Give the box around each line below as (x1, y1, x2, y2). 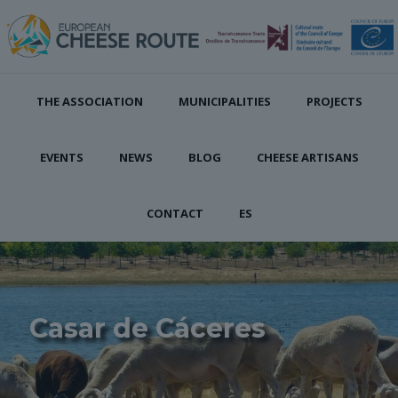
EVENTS (39, 148, 84, 165)
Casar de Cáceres (29, 311, 266, 345)
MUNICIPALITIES (178, 92, 271, 109)
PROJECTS (306, 92, 362, 109)
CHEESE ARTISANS (256, 148, 359, 165)
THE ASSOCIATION (36, 92, 143, 109)
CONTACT (146, 204, 203, 221)
